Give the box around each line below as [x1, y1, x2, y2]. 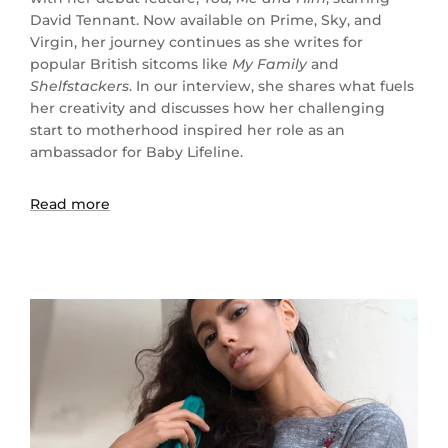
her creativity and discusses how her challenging [29, 99, 385, 118]
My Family [231, 55, 307, 74]
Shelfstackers [29, 77, 129, 96]
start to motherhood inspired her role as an [29, 121, 345, 140]
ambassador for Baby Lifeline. [29, 143, 243, 162]
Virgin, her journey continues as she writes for [29, 33, 363, 52]
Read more [29, 195, 110, 214]
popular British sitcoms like [29, 55, 232, 74]
